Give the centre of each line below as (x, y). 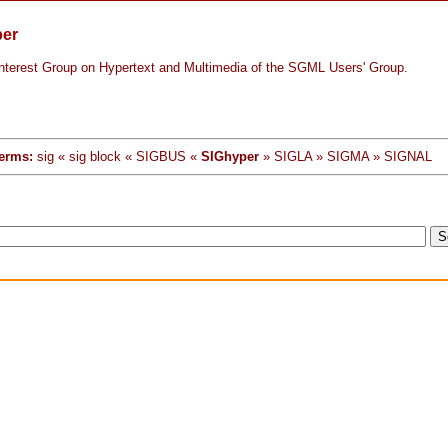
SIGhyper (230, 156)
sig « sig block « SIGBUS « (117, 156)
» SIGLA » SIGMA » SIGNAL (345, 156)
